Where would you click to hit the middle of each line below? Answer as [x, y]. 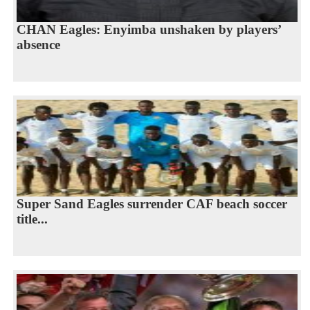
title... [32, 219]
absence [38, 44]
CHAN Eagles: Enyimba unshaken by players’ [149, 29]
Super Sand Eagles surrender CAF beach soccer [152, 203]
